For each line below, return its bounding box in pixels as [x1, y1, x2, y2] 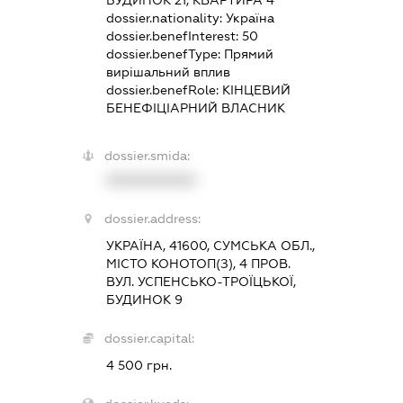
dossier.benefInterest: [106, 29, 243, 43]
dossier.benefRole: [106, 83, 223, 97]
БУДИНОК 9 [106, 292, 184, 307]
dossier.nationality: [106, 11, 227, 25]
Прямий [224, 47, 274, 61]
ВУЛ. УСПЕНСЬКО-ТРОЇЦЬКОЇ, [106, 274, 297, 289]
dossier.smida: [104, 148, 191, 163]
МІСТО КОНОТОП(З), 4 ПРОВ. [106, 256, 291, 271]
